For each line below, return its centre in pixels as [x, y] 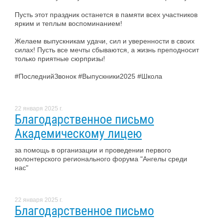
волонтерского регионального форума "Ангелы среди [101, 159]
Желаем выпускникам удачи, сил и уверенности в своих [105, 41]
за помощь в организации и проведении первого [93, 150]
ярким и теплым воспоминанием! [68, 23]
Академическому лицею [78, 133]
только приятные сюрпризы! [60, 58]
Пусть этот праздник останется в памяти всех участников [106, 14]
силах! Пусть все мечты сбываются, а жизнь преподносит [107, 50]
